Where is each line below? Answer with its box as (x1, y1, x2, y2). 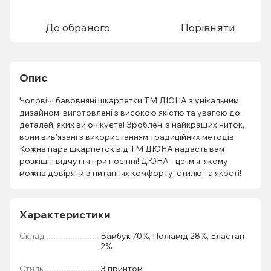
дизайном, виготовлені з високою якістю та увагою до (19, 107, 240, 118)
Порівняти (181, 21, 235, 34)
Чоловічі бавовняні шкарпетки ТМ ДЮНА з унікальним (19, 95, 239, 106)
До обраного (45, 21, 110, 34)
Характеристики (19, 207, 111, 221)
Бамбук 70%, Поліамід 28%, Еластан (100, 230, 244, 241)
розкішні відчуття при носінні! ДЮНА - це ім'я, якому (19, 155, 228, 166)
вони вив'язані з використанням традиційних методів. (19, 131, 236, 142)
